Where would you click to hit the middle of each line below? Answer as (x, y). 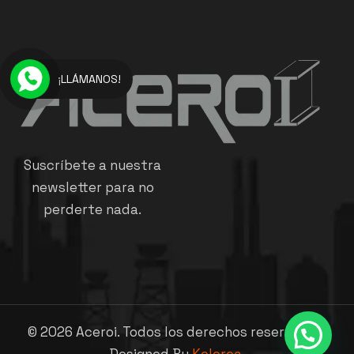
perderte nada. (92, 210)
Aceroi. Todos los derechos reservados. (200, 332)
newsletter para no (92, 188)
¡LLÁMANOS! (90, 79)
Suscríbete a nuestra (92, 166)
